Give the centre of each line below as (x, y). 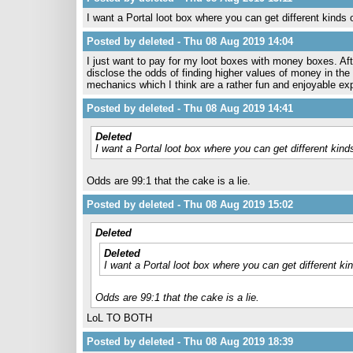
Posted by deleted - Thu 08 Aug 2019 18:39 (190, 342)
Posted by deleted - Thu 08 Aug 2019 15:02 (190, 204)
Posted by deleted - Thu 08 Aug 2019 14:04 (190, 41)
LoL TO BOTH (119, 318)
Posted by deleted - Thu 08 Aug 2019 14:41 (190, 108)
